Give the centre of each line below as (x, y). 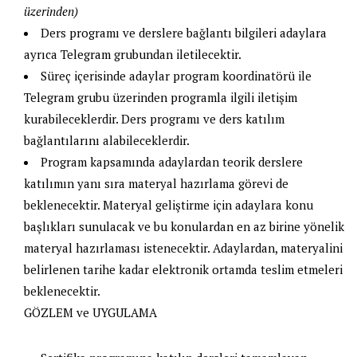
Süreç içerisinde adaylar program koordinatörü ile (176, 75)
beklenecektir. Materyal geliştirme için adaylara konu (169, 204)
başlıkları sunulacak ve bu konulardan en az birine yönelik (184, 226)
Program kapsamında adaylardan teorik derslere (172, 161)
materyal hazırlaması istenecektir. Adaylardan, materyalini (183, 247)
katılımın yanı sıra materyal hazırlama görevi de (156, 183)
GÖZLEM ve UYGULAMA (90, 312)
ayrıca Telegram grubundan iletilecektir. (133, 54)
